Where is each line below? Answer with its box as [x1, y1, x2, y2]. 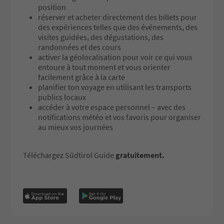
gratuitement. [115, 149, 164, 160]
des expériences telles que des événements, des [38, 21, 197, 32]
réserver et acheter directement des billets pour [38, 11, 197, 22]
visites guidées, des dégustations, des [38, 31, 163, 42]
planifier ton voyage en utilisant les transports [38, 81, 191, 92]
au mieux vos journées [38, 121, 113, 132]
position [38, 1, 66, 12]
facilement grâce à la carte [38, 71, 125, 82]
